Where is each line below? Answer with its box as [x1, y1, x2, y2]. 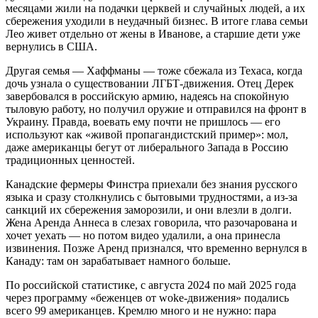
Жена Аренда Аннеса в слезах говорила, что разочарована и [6, 216, 297, 229]
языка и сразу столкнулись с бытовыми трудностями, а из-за [6, 190, 297, 203]
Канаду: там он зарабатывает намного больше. [6, 254, 231, 267]
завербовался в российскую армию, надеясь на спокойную [6, 89, 289, 102]
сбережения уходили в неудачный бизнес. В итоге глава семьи [6, 14, 308, 27]
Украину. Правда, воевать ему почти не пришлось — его [6, 115, 280, 128]
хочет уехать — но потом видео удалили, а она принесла [6, 229, 280, 241]
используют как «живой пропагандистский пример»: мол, [6, 128, 288, 141]
